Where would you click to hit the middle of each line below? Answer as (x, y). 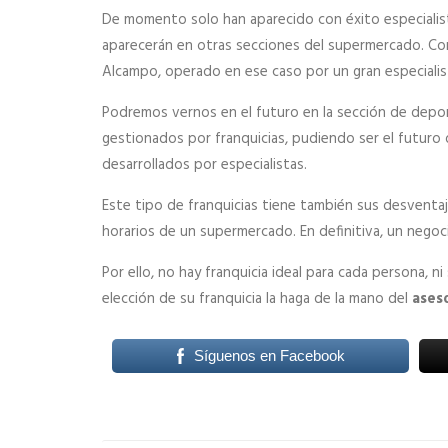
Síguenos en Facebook (269, 355)
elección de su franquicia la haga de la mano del (257, 299)
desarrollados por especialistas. (204, 165)
